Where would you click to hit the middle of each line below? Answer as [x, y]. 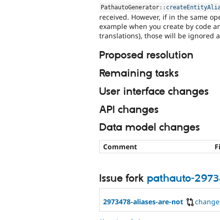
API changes [129, 110]
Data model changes [150, 128]
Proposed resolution [146, 56]
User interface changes [154, 92]
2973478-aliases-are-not [143, 202]
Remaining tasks [139, 73]
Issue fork [123, 179]
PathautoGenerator [130, 7]
